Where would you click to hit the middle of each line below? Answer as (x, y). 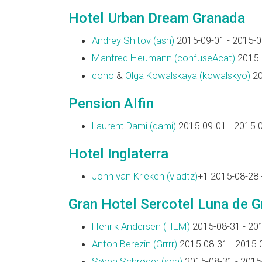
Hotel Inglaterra (118, 154)
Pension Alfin (111, 103)
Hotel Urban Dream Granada (157, 18)
